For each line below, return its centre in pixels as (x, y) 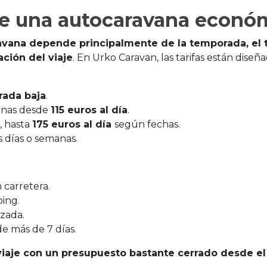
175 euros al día (73, 125)
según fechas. (147, 125)
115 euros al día (89, 110)
